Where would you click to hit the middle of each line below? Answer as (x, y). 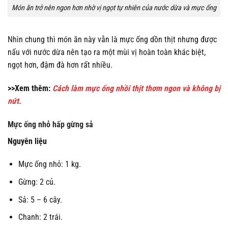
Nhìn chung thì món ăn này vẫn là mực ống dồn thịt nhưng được (112, 39)
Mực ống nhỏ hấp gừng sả (50, 124)
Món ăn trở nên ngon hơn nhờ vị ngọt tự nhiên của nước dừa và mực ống (114, 8)
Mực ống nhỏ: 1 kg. (49, 164)
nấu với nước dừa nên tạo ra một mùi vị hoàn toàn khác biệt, (107, 52)
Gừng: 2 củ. (37, 182)
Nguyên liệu (28, 141)
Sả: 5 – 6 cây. (40, 199)
